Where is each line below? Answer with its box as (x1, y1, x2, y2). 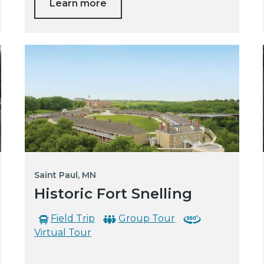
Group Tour (118, 213, 175, 225)
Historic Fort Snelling (34, 185, 192, 203)
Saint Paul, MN (34, 170, 96, 181)
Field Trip (50, 213, 95, 225)
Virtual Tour (34, 227, 91, 239)
